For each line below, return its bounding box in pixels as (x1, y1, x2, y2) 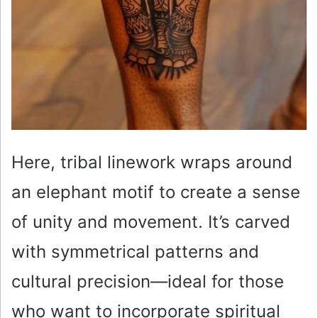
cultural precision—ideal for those (11, 270, 284, 292)
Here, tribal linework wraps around (11, 151, 292, 172)
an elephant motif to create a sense (11, 181, 300, 202)
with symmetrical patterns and (11, 241, 259, 262)
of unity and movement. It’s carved (11, 211, 290, 232)
